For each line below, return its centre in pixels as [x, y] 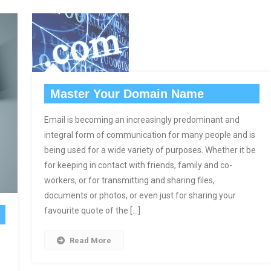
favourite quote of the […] [92, 211]
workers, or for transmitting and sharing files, [129, 181]
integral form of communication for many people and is [150, 135]
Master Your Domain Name [127, 94]
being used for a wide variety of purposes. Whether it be [150, 150]
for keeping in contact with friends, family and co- [138, 165]
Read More [90, 241]
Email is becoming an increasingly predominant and [142, 120]
